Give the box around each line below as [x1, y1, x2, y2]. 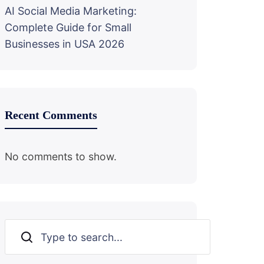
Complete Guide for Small [5, 21, 131, 34]
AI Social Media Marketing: [5, 5, 137, 17]
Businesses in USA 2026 [5, 38, 124, 50]
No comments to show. [5, 150, 117, 163]
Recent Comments [5, 108, 97, 121]
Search [11, 231, 45, 243]
